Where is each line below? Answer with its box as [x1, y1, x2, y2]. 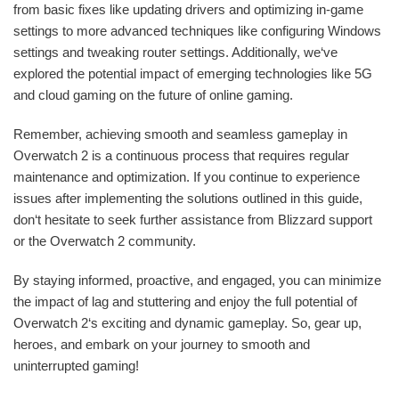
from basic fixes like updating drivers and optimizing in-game [13, 2, 363, 18]
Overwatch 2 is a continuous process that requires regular [13, 148, 349, 164]
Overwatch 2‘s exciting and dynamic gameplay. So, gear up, [13, 315, 362, 331]
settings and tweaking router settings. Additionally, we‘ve [13, 45, 338, 61]
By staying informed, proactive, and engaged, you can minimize [13, 273, 381, 289]
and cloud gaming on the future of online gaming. [13, 87, 293, 103]
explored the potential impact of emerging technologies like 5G [13, 66, 372, 82]
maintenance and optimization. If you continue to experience [13, 169, 360, 185]
